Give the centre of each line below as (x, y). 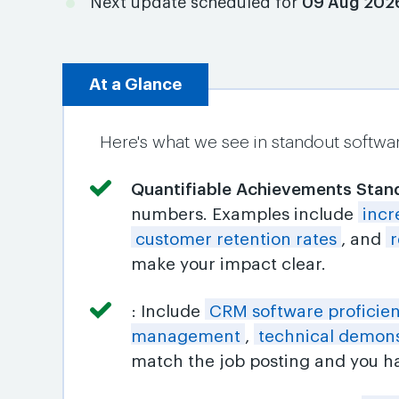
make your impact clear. (229, 264)
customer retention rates (236, 239)
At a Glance (136, 85)
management (186, 336)
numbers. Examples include (245, 214)
